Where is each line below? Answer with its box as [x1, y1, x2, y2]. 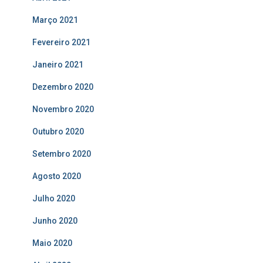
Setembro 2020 [32, 149, 91, 159]
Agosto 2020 [32, 171, 81, 181]
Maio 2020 [32, 238, 72, 248]
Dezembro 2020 [32, 82, 93, 92]
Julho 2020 [32, 194, 75, 203]
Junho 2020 [32, 216, 77, 225]
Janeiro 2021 [32, 60, 83, 69]
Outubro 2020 [32, 127, 84, 136]
